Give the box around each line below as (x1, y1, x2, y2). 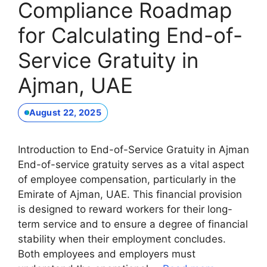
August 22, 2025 (29, 107, 101, 118)
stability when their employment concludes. (18, 232, 226, 245)
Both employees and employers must (18, 247, 195, 260)
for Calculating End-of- (18, 23, 243, 48)
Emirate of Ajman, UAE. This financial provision (18, 188, 242, 200)
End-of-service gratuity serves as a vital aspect (18, 158, 244, 170)
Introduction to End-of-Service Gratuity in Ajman (18, 143, 249, 156)
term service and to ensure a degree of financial (18, 218, 248, 230)
